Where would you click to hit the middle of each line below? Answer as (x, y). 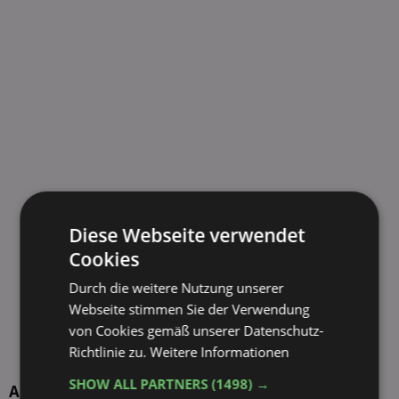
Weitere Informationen (220, 352)
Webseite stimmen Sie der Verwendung (189, 309)
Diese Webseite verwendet (187, 235)
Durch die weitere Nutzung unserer (176, 288)
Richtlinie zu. (110, 352)
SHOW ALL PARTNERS (140, 384)
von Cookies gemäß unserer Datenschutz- (196, 330)
